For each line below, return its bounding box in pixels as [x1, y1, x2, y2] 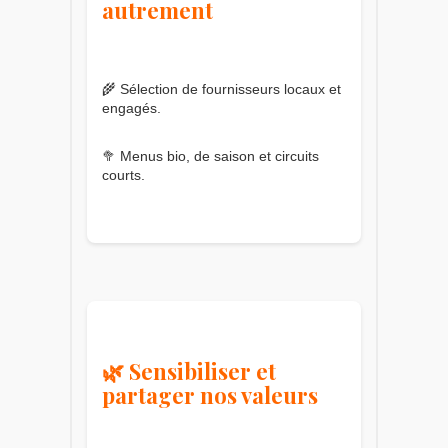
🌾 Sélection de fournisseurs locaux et [102, 80, 341, 97]
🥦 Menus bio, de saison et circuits [102, 147, 319, 164]
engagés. [102, 99, 161, 116]
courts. [102, 166, 145, 183]
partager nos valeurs [102, 379, 318, 410]
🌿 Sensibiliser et [102, 355, 276, 386]
